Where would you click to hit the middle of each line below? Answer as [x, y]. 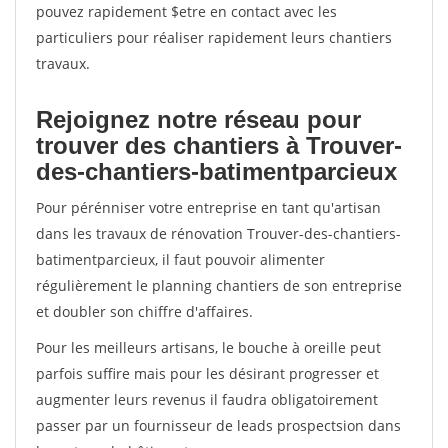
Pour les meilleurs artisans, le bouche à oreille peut [208, 347]
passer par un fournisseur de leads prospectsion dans [218, 425]
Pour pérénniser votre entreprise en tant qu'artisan [208, 207]
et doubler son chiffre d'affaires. [144, 311]
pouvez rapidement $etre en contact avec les [186, 11]
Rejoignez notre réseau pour [198, 119]
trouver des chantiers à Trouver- [219, 145]
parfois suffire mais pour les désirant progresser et [207, 373]
